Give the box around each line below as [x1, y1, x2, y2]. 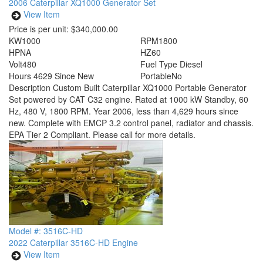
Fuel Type [140, 58, 177, 70]
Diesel [180, 58, 203, 70]
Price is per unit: [9, 23, 69, 35]
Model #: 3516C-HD [9, 225, 83, 237]
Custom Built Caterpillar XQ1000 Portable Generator [53, 82, 247, 93]
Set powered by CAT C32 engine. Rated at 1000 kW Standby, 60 [9, 93, 248, 105]
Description [9, 82, 53, 93]
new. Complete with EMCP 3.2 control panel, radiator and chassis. [9, 117, 254, 129]
